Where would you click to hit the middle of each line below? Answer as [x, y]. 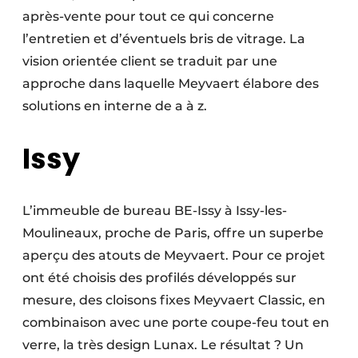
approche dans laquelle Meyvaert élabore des [171, 84]
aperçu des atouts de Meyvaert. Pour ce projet [174, 256]
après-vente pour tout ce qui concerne [148, 17]
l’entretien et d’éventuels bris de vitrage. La [164, 39]
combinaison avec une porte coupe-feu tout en [176, 323]
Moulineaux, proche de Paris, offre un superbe [173, 233]
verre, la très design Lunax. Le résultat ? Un [163, 345]
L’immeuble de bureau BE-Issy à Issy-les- [155, 211]
